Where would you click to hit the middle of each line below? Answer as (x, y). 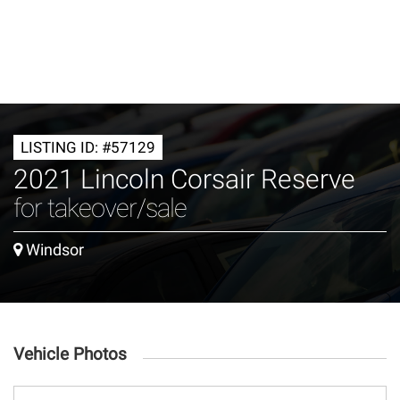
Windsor (53, 250)
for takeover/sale (100, 208)
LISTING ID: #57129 (88, 147)
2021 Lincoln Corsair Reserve (184, 179)
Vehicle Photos (70, 354)
